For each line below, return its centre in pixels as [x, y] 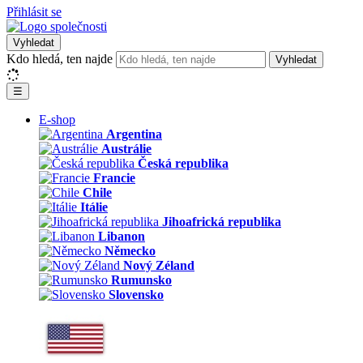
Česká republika [183, 163]
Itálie [94, 207]
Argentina [134, 134]
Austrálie [126, 149]
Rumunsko [141, 280]
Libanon [122, 236]
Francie [114, 178]
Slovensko [136, 295]
